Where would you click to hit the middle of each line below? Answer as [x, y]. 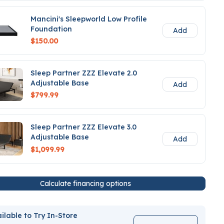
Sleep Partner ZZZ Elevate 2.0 [84, 73]
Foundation [51, 29]
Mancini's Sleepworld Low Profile [89, 19]
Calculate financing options [85, 183]
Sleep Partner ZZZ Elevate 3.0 [84, 127]
